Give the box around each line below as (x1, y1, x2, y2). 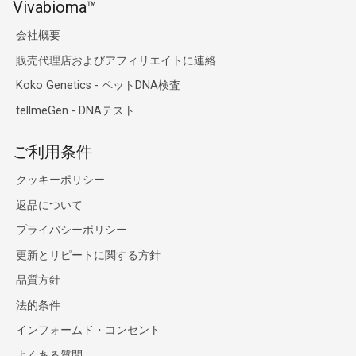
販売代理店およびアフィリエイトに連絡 (16, 54, 216, 68)
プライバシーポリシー (16, 223, 127, 238)
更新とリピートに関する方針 (16, 249, 161, 263)
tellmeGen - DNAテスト (16, 104, 135, 118)
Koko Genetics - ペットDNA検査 (16, 79, 180, 93)
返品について (16, 199, 83, 213)
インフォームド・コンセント (16, 323, 161, 338)
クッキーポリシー (16, 173, 105, 188)
